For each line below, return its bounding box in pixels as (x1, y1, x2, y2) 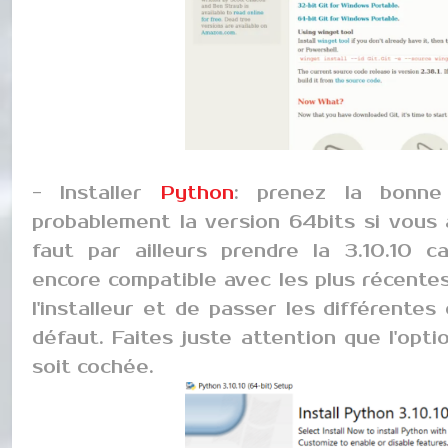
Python (160, 181, 234, 204)
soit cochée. (32, 355, 154, 378)
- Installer (32, 181, 161, 204)
